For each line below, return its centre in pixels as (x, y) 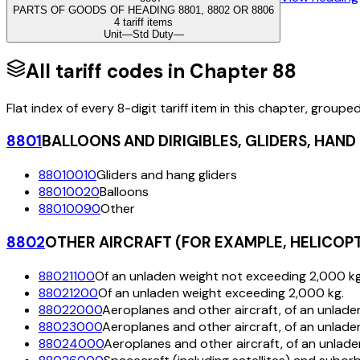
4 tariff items (143, 22)
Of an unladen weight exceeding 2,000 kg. (221, 292)
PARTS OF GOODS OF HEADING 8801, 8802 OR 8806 (143, 10)
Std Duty (153, 34)
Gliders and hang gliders (167, 175)
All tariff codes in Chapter (149, 71)
